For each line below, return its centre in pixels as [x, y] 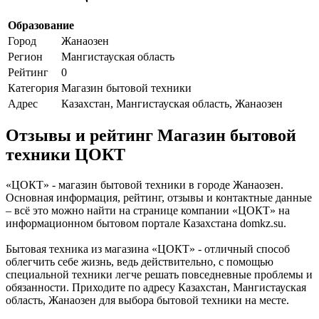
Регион [25, 56]
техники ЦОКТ [66, 155]
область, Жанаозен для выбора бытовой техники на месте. [147, 300]
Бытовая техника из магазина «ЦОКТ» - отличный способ [148, 249]
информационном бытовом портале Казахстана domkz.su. [146, 224]
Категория [33, 88]
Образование [41, 25]
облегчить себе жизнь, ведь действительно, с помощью [140, 262]
